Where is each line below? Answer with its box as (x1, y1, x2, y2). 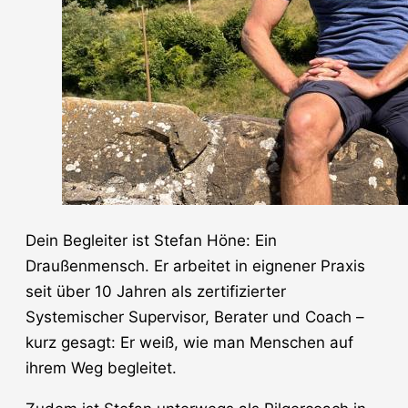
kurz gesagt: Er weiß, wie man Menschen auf (25, 333, 353, 352)
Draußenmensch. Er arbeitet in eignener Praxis (25, 257, 365, 276)
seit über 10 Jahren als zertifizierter (25, 282, 286, 301)
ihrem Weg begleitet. (25, 359, 177, 378)
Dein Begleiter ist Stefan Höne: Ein (25, 231, 277, 250)
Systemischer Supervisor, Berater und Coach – (25, 308, 364, 327)
